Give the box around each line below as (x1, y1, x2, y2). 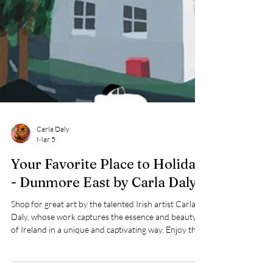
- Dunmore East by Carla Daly (11, 217, 197, 235)
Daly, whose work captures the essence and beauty (11, 255, 197, 266)
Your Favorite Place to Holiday (11, 199, 203, 216)
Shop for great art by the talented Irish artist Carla (11, 242, 196, 253)
